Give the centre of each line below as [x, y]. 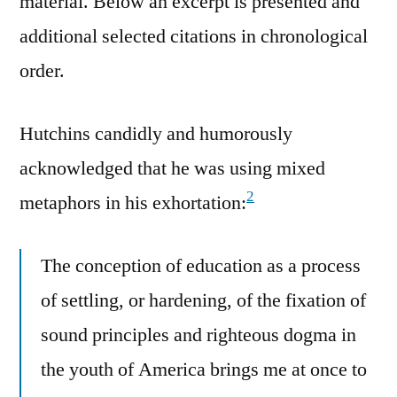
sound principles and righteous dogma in [198, 335]
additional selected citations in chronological [194, 36]
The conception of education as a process [201, 265]
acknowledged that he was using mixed [172, 168]
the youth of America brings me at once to [204, 369]
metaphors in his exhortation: [133, 202]
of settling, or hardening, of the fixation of [203, 300]
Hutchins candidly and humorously [156, 133]
